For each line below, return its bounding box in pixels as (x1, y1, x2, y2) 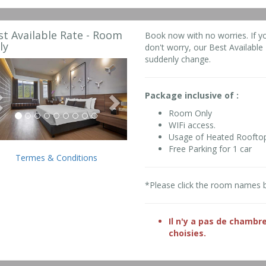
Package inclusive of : (145, 90, 239, 102)
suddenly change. (145, 53, 211, 65)
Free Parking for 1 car (169, 143, 252, 155)
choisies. (169, 227, 207, 239)
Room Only (169, 107, 213, 119)
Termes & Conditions (15, 151, 97, 163)
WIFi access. (169, 119, 216, 131)
